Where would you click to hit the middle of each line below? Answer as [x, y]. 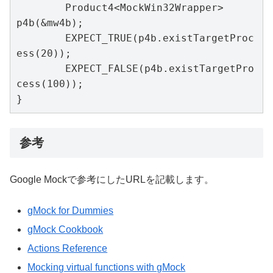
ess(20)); [44, 53]
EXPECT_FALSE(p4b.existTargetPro [41, 68]
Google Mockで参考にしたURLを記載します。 [112, 180]
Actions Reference [68, 249]
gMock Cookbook [66, 229]
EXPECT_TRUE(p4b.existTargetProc [41, 38]
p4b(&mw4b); [50, 23]
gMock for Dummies [71, 210]
